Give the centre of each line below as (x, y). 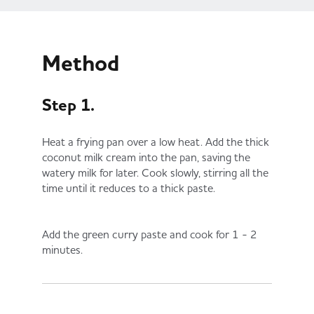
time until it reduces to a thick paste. (129, 187)
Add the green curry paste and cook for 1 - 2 (150, 234)
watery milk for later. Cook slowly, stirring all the (155, 172)
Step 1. (68, 105)
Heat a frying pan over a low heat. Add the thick (156, 141)
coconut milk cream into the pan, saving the (146, 157)
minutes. (66, 249)
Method (81, 63)
